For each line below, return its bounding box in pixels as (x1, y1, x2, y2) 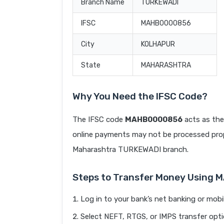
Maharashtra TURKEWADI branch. (72, 145, 188, 154)
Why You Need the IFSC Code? (72, 90, 207, 102)
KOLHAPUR (141, 40, 175, 49)
